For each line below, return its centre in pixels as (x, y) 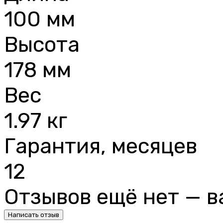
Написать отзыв (34, 215)
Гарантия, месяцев (101, 146)
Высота (42, 44)
